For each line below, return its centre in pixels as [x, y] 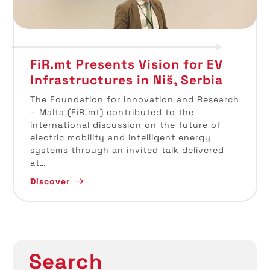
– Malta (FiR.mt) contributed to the [112, 112]
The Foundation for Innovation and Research [134, 100]
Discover [50, 181]
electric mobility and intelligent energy [120, 138]
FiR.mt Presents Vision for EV [126, 64]
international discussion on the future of [125, 125]
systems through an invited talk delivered [127, 150]
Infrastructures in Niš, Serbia [126, 80]
